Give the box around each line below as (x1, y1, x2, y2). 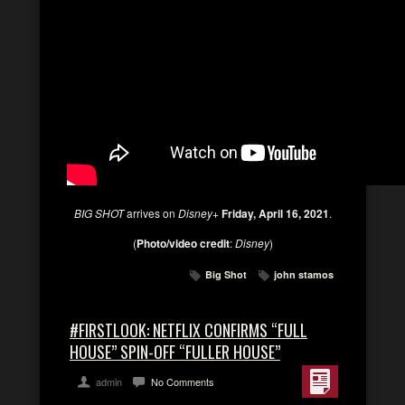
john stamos (274, 268, 334, 281)
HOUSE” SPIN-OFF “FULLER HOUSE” (70, 340, 280, 363)
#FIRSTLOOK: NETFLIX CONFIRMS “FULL (70, 318, 307, 342)
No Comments (151, 374, 214, 389)
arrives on (123, 205, 178, 221)
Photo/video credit (136, 235, 230, 251)
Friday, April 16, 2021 (221, 205, 329, 221)
